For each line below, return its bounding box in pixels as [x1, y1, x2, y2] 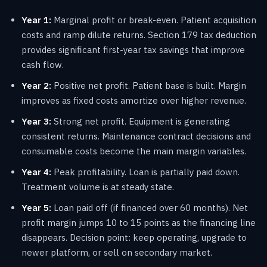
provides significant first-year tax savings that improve [21, 44, 245, 55]
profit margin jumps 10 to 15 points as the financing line [21, 216, 256, 228]
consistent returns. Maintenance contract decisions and [21, 130, 251, 142]
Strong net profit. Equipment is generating [51, 115, 230, 127]
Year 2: [21, 79, 51, 91]
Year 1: [21, 14, 51, 26]
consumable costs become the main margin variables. [21, 145, 246, 157]
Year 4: [21, 166, 51, 178]
